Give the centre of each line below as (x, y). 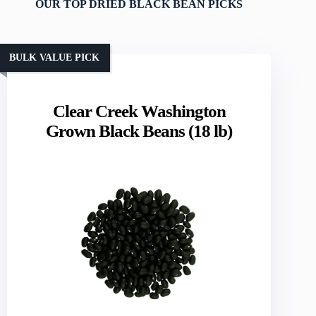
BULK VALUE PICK (54, 58)
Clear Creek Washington (139, 111)
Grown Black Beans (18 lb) (139, 130)
